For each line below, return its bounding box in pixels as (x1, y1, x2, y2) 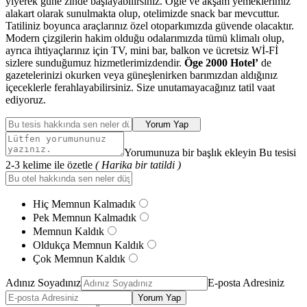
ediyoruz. (5, 93, 49, 106)
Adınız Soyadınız (5, 276, 81, 288)
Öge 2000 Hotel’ (184, 56, 258, 69)
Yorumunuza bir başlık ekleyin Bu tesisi (124, 146, 296, 158)
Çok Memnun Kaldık (33, 252, 125, 265)
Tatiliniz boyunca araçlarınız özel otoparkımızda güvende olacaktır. (5, 19, 294, 32)
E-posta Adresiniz (208, 276, 284, 288)
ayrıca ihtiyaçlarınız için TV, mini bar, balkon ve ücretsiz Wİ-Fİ (5, 44, 278, 56)
